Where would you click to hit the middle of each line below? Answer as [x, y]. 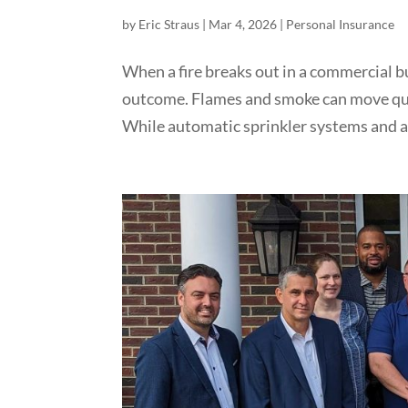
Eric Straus [169, 24]
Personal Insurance [341, 24]
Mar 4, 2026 [243, 24]
